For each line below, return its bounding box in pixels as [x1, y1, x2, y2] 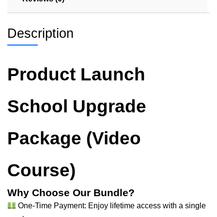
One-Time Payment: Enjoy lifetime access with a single [16, 201, 206, 210]
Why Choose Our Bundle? [7, 186, 135, 199]
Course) [7, 160, 76, 180]
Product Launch [7, 64, 145, 84]
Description [7, 26, 74, 41]
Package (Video [7, 128, 141, 148]
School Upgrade [7, 96, 146, 116]
